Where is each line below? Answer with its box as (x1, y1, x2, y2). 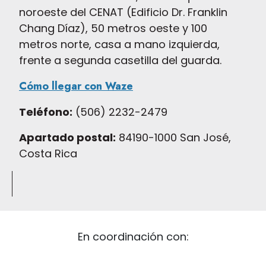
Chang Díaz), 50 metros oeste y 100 (19, 21, 207, 36)
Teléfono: (19, 104, 72, 120)
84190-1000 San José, (116, 130, 231, 145)
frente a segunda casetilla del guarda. (19, 53, 221, 68)
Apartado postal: (19, 130, 116, 145)
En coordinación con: (77, 229, 189, 245)
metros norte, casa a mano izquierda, (19, 37, 220, 52)
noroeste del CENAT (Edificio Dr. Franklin (19, 5, 227, 20)
